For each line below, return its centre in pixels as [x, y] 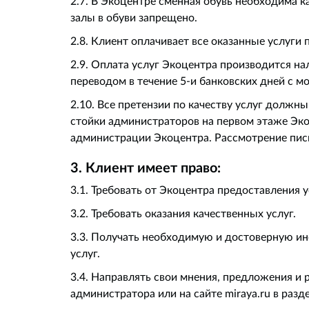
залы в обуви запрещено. [134, 17]
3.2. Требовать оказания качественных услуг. [183, 213]
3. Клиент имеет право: [146, 167]
